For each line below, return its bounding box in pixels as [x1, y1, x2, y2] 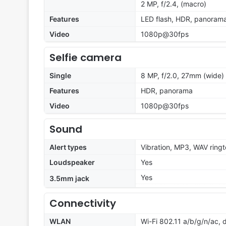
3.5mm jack [49, 174, 89, 183]
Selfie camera [49, 50, 122, 65]
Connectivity [49, 196, 116, 211]
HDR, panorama [141, 86, 193, 95]
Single [49, 71, 71, 80]
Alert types [49, 143, 87, 152]
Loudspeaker [49, 158, 95, 167]
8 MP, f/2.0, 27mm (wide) [141, 71, 224, 80]
